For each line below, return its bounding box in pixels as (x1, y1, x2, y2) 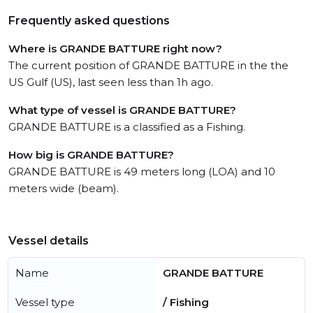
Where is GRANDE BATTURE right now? (8, 42, 222, 55)
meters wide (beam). (8, 182, 119, 195)
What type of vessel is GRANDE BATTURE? (8, 103, 236, 117)
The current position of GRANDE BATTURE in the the (8, 59, 289, 72)
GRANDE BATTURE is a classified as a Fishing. (8, 120, 245, 133)
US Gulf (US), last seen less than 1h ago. (8, 75, 213, 89)
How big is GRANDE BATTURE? (8, 148, 174, 161)
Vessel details (8, 234, 89, 247)
